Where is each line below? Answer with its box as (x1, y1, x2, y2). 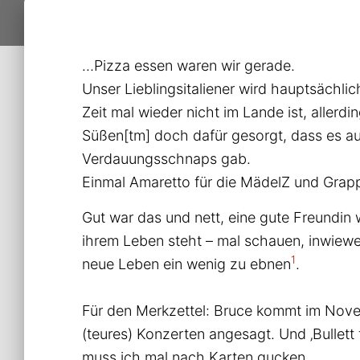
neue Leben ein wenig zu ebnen (82, 256, 291, 272)
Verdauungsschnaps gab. (82, 150, 251, 167)
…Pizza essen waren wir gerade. (82, 57, 295, 74)
